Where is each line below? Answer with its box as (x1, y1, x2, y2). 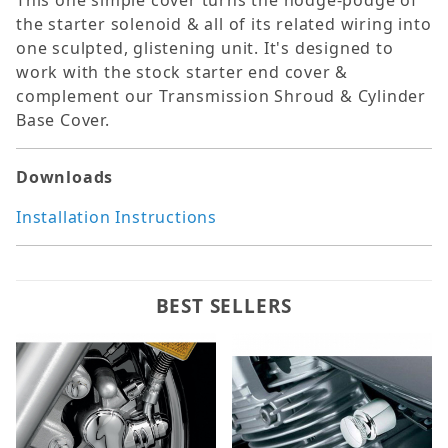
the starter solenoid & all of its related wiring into (16, 13, 432, 36)
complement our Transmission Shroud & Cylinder (16, 85, 426, 108)
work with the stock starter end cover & (16, 61, 349, 84)
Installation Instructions (16, 206, 217, 229)
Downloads (16, 166, 114, 189)
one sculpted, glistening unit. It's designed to (16, 37, 394, 60)
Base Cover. (16, 109, 110, 132)
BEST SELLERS (155, 293, 293, 320)
